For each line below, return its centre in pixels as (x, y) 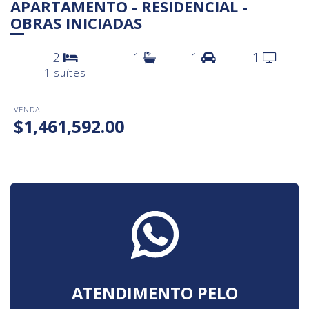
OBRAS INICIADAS (76, 22)
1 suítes (65, 72)
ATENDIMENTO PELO (154, 293)
